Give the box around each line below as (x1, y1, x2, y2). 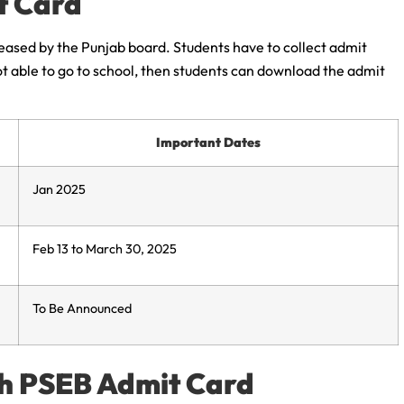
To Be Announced (32, 299, 132, 317)
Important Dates (156, 133, 261, 151)
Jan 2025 (32, 180, 86, 197)
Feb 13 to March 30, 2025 (32, 240, 177, 257)
